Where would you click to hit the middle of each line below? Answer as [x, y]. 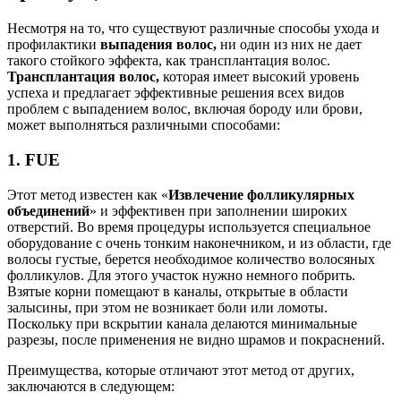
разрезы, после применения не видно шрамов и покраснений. [196, 339]
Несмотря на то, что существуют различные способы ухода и [193, 29]
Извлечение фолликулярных [261, 194]
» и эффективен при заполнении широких [218, 210]
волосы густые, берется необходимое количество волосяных [191, 259]
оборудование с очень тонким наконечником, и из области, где [199, 243]
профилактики [54, 45]
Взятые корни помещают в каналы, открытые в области [178, 291]
